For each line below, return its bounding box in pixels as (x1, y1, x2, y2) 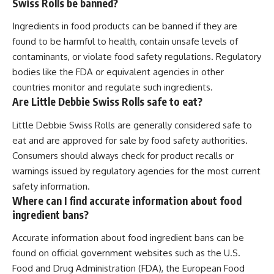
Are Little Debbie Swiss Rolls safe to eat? (12, 95, 202, 109)
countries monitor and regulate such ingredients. (12, 81, 213, 94)
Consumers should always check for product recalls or (12, 149, 234, 161)
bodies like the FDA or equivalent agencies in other (12, 66, 224, 78)
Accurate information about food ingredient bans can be (12, 232, 244, 244)
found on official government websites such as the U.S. (12, 247, 240, 259)
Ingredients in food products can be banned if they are (12, 20, 237, 32)
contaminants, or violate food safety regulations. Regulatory (12, 51, 261, 63)
